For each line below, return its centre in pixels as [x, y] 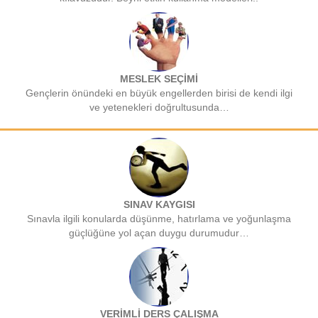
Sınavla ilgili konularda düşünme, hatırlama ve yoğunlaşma [159, 219]
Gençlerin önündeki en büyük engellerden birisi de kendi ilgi [159, 93]
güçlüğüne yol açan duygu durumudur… [159, 233]
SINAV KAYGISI [159, 205]
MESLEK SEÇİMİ [159, 79]
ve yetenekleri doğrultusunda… [159, 108]
